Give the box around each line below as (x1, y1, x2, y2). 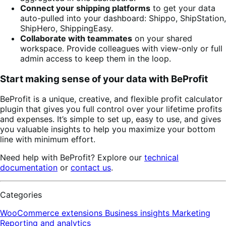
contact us (71, 162, 111, 173)
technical (144, 152, 179, 163)
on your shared (132, 33, 192, 43)
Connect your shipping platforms (20, 3, 150, 13)
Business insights (105, 208, 172, 218)
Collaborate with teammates (20, 33, 132, 43)
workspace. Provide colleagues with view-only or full (20, 43, 222, 53)
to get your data (150, 3, 215, 13)
